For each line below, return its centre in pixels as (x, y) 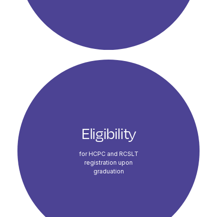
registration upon (108, 163)
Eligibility (108, 133)
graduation (108, 171)
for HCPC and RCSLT (108, 154)
